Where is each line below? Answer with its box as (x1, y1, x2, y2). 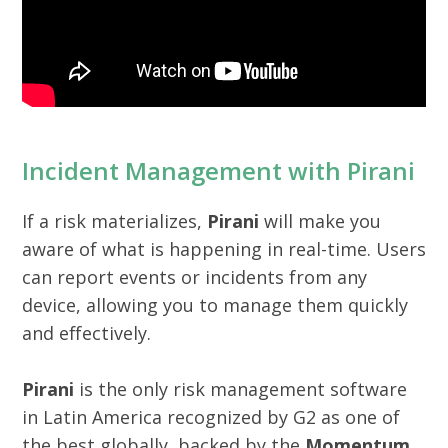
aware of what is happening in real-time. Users (22, 237, 426, 262)
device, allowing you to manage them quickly (22, 293, 408, 318)
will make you (259, 209, 381, 234)
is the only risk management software (74, 377, 407, 402)
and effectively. (22, 321, 151, 346)
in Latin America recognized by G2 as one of (22, 405, 400, 430)
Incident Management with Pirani (22, 154, 415, 188)
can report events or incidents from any (22, 265, 367, 290)
